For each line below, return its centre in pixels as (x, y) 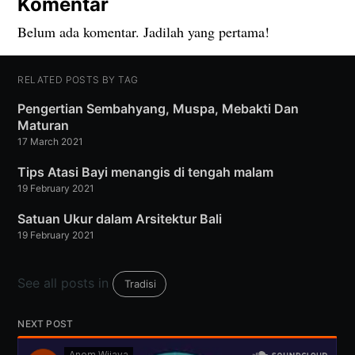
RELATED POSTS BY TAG (78, 80)
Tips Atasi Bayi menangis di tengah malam (146, 172)
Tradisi (141, 284)
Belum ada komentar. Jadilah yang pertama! (144, 32)
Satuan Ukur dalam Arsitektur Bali (120, 219)
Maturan (44, 126)
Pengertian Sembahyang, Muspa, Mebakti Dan (158, 109)
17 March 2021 (51, 142)
